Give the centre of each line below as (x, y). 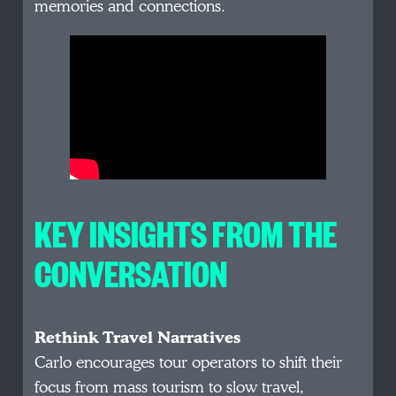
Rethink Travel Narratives (138, 339)
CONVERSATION (131, 273)
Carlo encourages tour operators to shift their (189, 363)
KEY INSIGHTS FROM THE (186, 233)
